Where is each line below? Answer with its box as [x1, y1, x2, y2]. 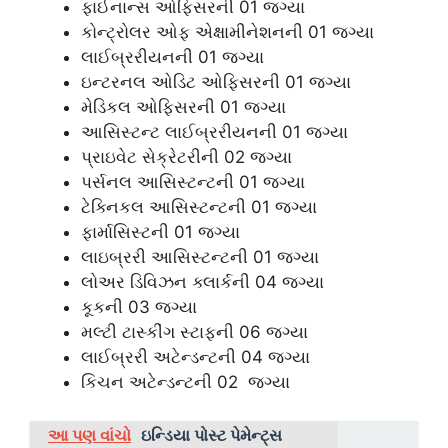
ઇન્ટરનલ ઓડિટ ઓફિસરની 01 [81, 72, 304, 93]
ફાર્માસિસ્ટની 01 [81, 222, 193, 243]
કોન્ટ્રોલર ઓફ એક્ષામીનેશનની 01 [81, 22, 327, 43]
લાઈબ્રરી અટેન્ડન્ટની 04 [81, 347, 263, 368]
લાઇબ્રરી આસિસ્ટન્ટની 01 [81, 247, 272, 268]
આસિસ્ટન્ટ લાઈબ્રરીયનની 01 [81, 122, 301, 143]
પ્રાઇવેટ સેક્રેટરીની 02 [81, 147, 245, 168]
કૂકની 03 [81, 297, 150, 318]
